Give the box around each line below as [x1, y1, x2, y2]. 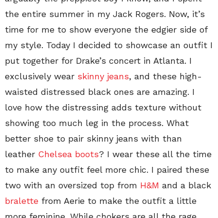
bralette [5, 195, 38, 206]
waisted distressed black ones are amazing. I [5, 86, 195, 97]
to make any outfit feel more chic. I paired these [5, 164, 209, 175]
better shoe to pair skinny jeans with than [5, 133, 182, 144]
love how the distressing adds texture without [5, 102, 201, 112]
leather [5, 148, 38, 159]
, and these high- [129, 71, 202, 81]
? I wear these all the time [99, 148, 212, 159]
